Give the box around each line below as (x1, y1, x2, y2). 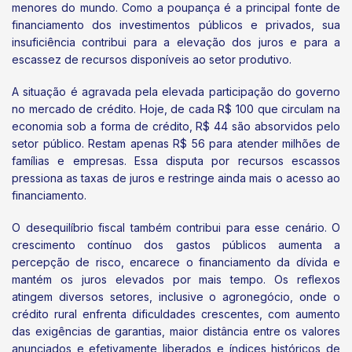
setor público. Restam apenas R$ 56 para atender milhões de (12, 136, 340, 150)
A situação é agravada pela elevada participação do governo (12, 84, 340, 98)
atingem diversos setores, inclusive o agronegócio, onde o (12, 290, 340, 304)
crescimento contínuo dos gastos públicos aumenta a (12, 238, 340, 252)
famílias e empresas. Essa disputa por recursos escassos (12, 153, 340, 167)
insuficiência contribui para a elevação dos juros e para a (12, 35, 340, 49)
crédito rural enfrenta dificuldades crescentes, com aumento (12, 307, 340, 321)
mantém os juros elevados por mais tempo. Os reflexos (12, 273, 340, 287)
